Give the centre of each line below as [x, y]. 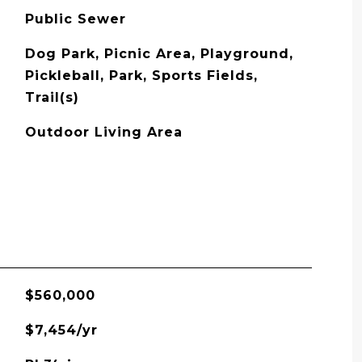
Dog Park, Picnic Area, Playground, [159, 54]
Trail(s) [52, 97]
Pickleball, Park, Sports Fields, [141, 76]
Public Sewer [75, 19]
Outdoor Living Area [103, 132]
